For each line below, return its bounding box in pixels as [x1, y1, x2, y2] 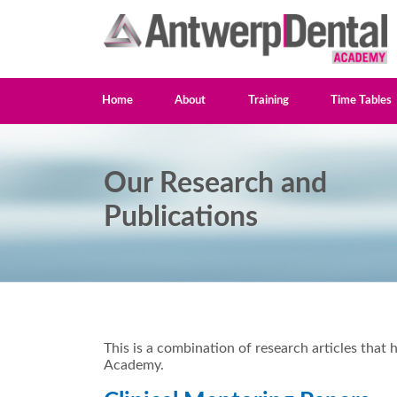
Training [247, 95, 289, 107]
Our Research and [104, 168, 327, 198]
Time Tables [331, 95, 393, 107]
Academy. [104, 357, 164, 372]
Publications [104, 202, 258, 231]
